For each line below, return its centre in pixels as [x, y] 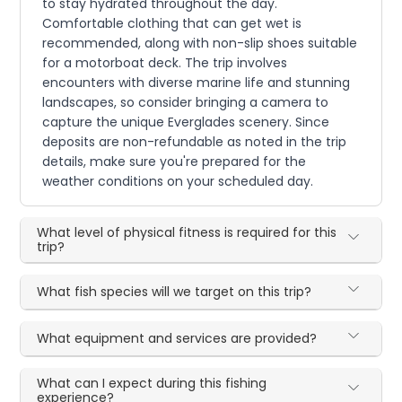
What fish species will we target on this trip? [175, 291]
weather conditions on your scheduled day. [178, 181]
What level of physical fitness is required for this [187, 232]
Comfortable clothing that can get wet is [172, 23]
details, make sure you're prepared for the [175, 161]
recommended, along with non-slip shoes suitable [200, 43]
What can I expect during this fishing [152, 383]
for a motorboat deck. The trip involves [165, 62]
